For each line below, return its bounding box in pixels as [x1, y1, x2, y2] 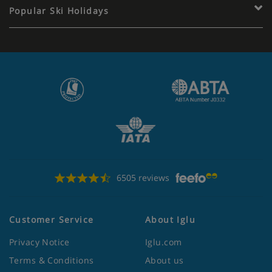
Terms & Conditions [9, 254, 94, 266]
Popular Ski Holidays [9, 4, 109, 16]
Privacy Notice [9, 236, 70, 248]
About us [145, 254, 184, 266]
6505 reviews [116, 171, 169, 183]
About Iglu [145, 213, 195, 225]
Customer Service [9, 213, 94, 225]
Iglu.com [145, 236, 182, 248]
